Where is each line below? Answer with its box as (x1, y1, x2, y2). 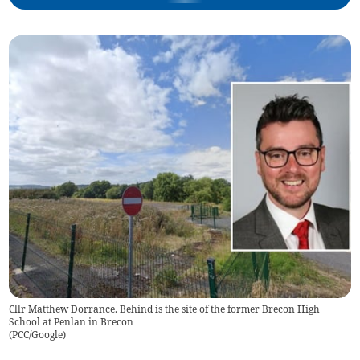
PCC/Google (12, 329, 63, 342)
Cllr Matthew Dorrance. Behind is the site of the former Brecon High (9, 303, 321, 316)
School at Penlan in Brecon (9, 316, 134, 329)
